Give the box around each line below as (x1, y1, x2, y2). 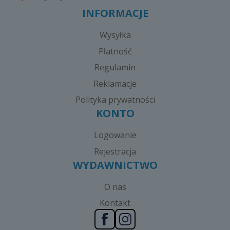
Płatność (98, 45, 132, 57)
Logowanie (93, 129, 137, 141)
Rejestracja (94, 145, 136, 157)
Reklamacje (93, 78, 137, 89)
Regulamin (94, 62, 136, 73)
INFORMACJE (82, 6, 148, 20)
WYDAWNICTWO (72, 158, 158, 172)
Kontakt (100, 197, 130, 208)
